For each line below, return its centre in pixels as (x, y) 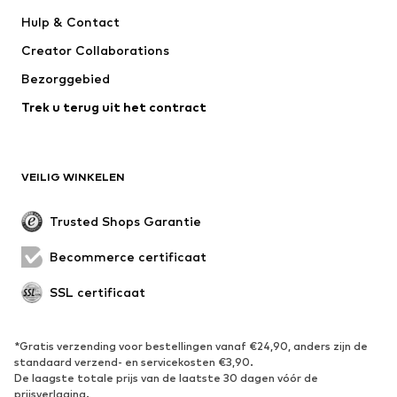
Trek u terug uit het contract (114, 106)
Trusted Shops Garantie (125, 221)
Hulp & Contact (70, 21)
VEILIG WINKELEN (73, 176)
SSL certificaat (97, 292)
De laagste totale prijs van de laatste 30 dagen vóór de (166, 378)
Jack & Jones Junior (253, 28)
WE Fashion (52, 28)
